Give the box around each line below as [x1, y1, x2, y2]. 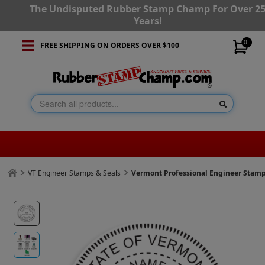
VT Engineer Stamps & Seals [28, 168, 121, 179]
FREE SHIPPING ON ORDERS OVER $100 [40, 40, 179, 50]
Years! [133, 14, 162, 27]
